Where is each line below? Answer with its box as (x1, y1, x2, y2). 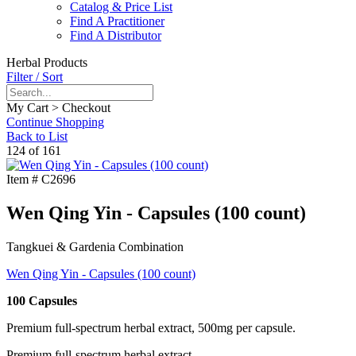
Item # (6, 172, 38, 187)
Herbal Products (6, 56, 87, 70)
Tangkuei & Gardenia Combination (6, 240, 184, 254)
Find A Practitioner (70, 14, 164, 29)
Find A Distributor (70, 29, 161, 43)
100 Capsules (6, 294, 77, 308)
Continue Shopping (6, 115, 104, 130)
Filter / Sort (6, 70, 63, 84)
